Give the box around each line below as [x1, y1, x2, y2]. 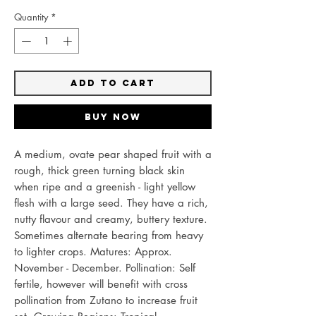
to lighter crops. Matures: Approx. [14, 244, 172, 258]
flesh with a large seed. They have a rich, [14, 195, 208, 209]
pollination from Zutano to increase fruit [14, 293, 197, 307]
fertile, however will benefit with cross [14, 276, 188, 291]
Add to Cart [71, 77, 155, 88]
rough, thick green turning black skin [14, 163, 185, 177]
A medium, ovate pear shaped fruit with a [14, 147, 212, 161]
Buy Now [85, 111, 141, 122]
